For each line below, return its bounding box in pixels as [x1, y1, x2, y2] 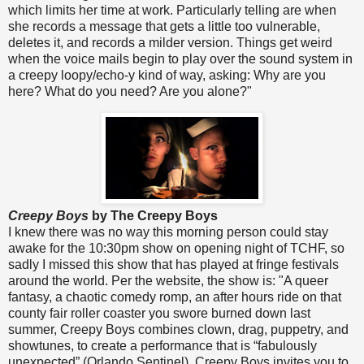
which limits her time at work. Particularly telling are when [8, 2, 336, 17]
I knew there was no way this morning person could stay [8, 225, 328, 240]
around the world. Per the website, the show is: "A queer [8, 274, 328, 288]
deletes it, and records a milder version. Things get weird [8, 35, 332, 50]
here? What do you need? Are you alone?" [8, 84, 252, 98]
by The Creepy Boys [89, 209, 218, 223]
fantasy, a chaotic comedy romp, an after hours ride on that [8, 290, 341, 305]
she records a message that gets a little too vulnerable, [8, 19, 320, 33]
